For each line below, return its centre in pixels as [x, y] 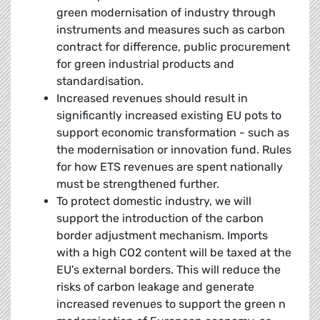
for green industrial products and [145, 64]
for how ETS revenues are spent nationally [170, 167]
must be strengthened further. [138, 184]
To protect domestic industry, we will [154, 201]
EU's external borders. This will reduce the [169, 270]
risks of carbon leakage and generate [155, 287]
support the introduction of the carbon [160, 219]
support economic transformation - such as [173, 133]
